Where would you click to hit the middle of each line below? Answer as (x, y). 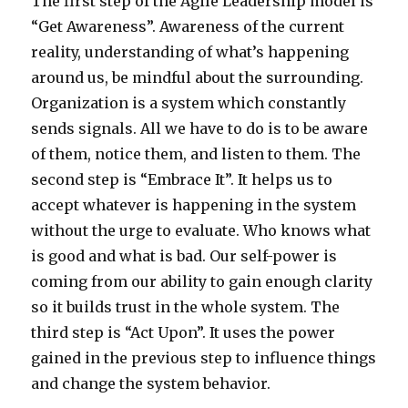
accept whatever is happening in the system (194, 205)
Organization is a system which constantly (189, 103)
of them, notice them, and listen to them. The (196, 154)
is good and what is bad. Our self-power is (184, 256)
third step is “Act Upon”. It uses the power (184, 333)
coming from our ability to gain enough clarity (202, 282)
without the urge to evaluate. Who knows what (201, 231)
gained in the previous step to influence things (204, 358)
